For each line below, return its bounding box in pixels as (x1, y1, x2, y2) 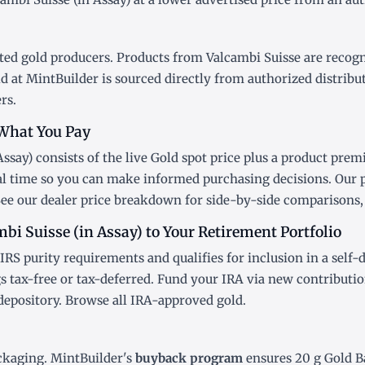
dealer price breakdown (41, 192, 182, 209)
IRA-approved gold (130, 292, 243, 309)
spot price (182, 150, 240, 166)
